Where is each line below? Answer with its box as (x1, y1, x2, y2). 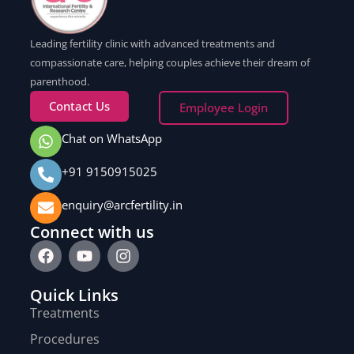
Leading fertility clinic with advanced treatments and (30, 36, 275, 51)
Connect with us (30, 221, 154, 243)
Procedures (30, 330, 100, 348)
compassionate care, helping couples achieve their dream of (30, 55, 310, 70)
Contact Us (49, 98, 110, 115)
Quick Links (30, 284, 119, 307)
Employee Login (179, 100, 269, 116)
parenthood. (30, 74, 89, 89)
